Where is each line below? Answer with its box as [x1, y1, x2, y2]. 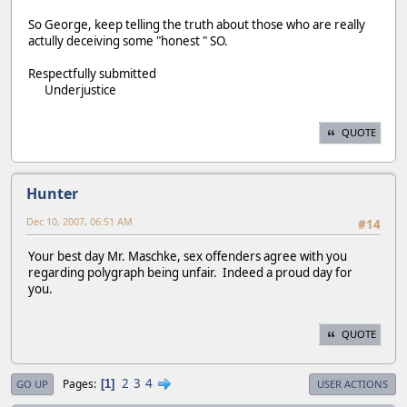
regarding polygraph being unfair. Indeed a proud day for [28, 263, 352, 281]
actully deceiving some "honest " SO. [28, 33, 244, 50]
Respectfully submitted [28, 65, 156, 83]
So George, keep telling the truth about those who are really [28, 16, 365, 34]
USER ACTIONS [317, 377, 388, 392]
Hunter [26, 184, 78, 204]
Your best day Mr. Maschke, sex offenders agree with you [28, 247, 347, 264]
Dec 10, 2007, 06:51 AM [26, 214, 133, 229]
